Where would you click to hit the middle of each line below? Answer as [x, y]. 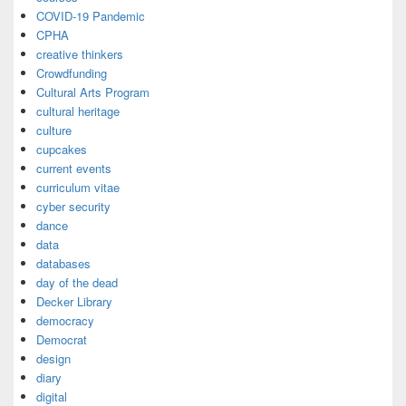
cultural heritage [78, 111]
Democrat [62, 339]
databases [63, 263]
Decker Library [74, 301]
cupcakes [62, 149]
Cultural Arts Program [93, 92]
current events [74, 168]
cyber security [73, 206]
